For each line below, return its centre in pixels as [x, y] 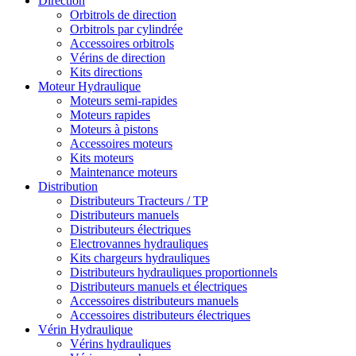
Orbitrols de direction [123, 15]
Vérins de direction [118, 58]
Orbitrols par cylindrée [126, 29]
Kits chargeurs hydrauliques [140, 258]
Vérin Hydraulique [85, 330]
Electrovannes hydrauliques [139, 244]
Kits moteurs [102, 158]
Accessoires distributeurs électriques [160, 315]
